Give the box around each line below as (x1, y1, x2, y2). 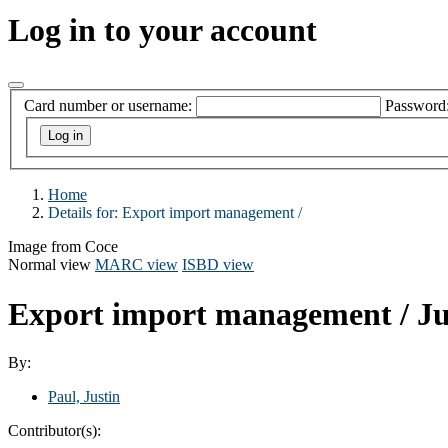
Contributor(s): (8, 421, 101, 439)
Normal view (8, 256, 91, 274)
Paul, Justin (48, 387, 120, 405)
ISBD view (182, 256, 254, 274)
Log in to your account (8, 12, 317, 49)
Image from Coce (8, 238, 118, 256)
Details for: (48, 204, 122, 222)
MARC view (95, 256, 178, 274)
